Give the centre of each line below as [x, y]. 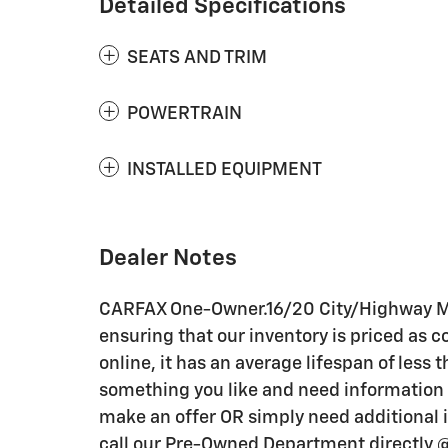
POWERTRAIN [184, 113]
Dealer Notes [168, 258]
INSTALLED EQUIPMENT [224, 169]
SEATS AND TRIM [197, 57]
